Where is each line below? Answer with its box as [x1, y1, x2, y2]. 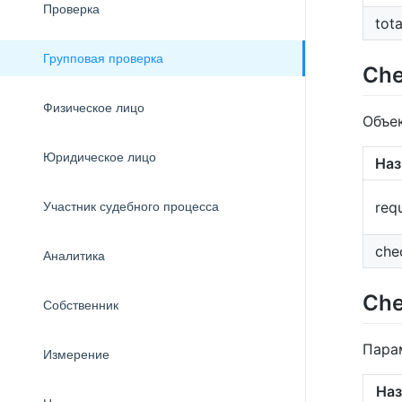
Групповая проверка [43, 51, 163, 66]
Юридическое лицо [43, 150, 156, 164]
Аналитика [43, 249, 105, 263]
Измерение [43, 347, 109, 362]
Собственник [43, 298, 118, 312]
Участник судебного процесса [43, 199, 219, 214]
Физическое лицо [43, 100, 144, 115]
